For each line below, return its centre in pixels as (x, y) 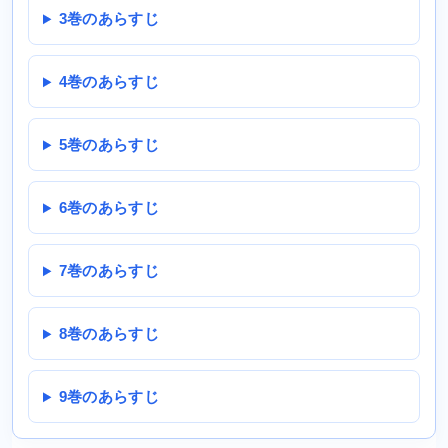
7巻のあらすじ (108, 271)
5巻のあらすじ (108, 145)
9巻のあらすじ (108, 397)
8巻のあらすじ (108, 334)
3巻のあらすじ (108, 19)
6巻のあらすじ (108, 208)
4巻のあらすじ (108, 82)
